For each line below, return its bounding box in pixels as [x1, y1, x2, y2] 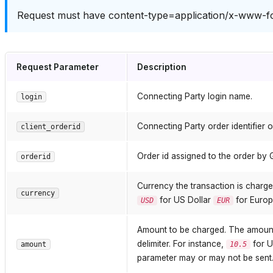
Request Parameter [16, 62, 99, 72]
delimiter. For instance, [137, 238, 226, 249]
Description [137, 62, 186, 72]
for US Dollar [157, 194, 213, 205]
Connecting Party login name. [137, 91, 252, 101]
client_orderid [21, 122, 80, 131]
